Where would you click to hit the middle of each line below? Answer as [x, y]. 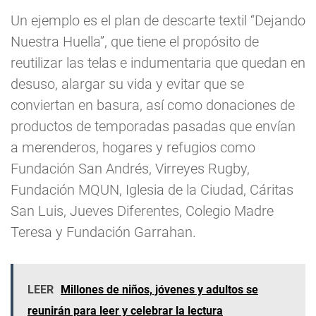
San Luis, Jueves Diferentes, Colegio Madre [142, 211]
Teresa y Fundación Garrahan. [103, 232]
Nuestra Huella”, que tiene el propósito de [135, 42]
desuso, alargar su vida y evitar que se [127, 84]
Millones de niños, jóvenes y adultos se [159, 290]
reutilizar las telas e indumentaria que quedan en [158, 63]
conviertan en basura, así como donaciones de [153, 105]
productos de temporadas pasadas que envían [153, 127]
